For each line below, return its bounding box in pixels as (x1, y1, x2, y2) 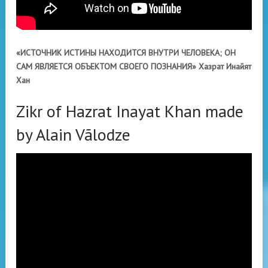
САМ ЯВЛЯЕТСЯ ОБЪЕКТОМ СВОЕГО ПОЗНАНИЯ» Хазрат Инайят (16, 61, 251, 72)
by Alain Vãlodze (16, 123, 130, 145)
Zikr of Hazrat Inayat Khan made (16, 100, 243, 122)
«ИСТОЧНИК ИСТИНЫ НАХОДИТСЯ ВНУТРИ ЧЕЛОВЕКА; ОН (16, 47, 236, 58)
